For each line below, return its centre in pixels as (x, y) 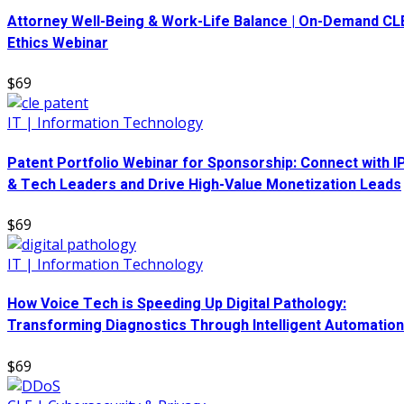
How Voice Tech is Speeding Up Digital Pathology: (177, 304)
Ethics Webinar (58, 44)
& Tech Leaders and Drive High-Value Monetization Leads (204, 184)
